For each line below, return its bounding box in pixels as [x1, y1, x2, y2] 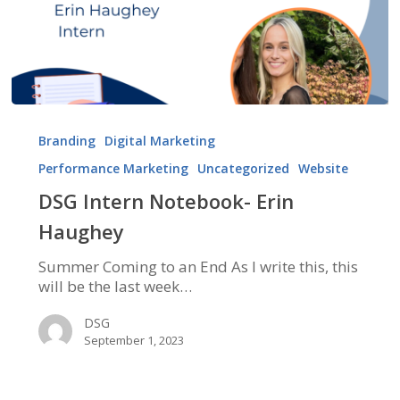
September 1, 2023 [83, 332, 184, 349]
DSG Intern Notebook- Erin [37, 187, 294, 215]
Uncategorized [196, 160, 289, 178]
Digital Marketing [104, 132, 215, 150]
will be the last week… [37, 276, 192, 297]
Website [297, 160, 348, 178]
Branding [37, 132, 96, 150]
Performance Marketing [37, 160, 188, 178]
